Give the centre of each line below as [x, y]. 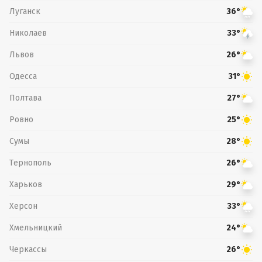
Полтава [25, 98]
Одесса [23, 76]
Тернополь [30, 163]
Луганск [25, 11]
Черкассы [28, 249]
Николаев [28, 33]
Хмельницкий [36, 227]
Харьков [26, 184]
